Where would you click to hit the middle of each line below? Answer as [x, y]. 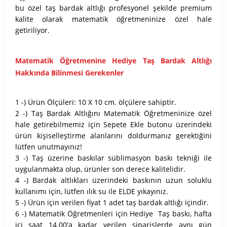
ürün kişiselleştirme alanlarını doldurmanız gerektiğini [113, 136]
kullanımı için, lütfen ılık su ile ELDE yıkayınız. [92, 191]
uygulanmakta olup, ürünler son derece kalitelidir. [101, 169]
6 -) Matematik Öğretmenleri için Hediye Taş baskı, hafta [113, 214]
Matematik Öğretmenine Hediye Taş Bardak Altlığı [113, 61]
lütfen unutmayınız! [50, 147]
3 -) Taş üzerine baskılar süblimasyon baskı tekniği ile [113, 158]
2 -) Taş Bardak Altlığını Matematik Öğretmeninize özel [113, 113]
